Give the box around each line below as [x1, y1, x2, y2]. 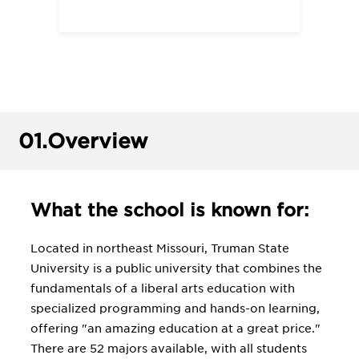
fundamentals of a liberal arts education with [30, 282, 295, 295]
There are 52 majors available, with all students [30, 342, 307, 355]
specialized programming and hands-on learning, [30, 302, 320, 315]
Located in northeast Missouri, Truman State [30, 242, 289, 255]
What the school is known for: [30, 200, 309, 220]
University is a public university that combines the [30, 262, 322, 275]
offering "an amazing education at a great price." [30, 322, 321, 335]
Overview [47, 129, 148, 153]
